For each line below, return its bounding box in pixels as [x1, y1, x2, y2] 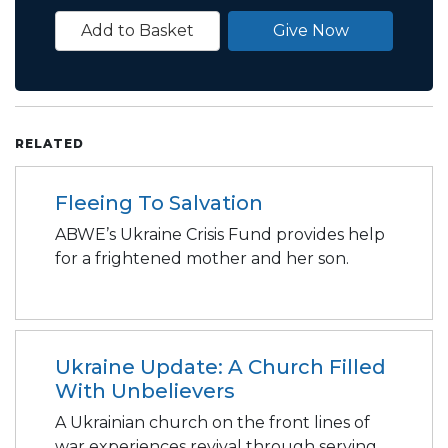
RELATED [15, 135, 84, 151]
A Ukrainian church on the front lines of [55, 412, 370, 432]
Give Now [272, 20, 349, 40]
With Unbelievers [55, 378, 235, 403]
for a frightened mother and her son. [55, 248, 349, 268]
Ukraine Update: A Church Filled [55, 354, 386, 379]
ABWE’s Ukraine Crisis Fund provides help [55, 224, 385, 244]
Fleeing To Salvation [55, 190, 263, 215]
